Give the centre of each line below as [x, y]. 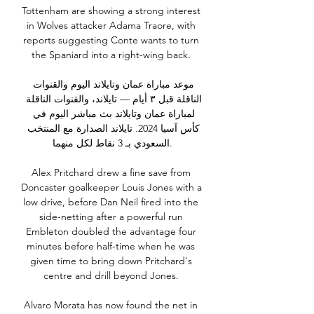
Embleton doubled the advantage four [111, 232]
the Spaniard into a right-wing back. [112, 55]
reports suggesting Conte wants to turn [111, 40]
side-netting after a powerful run [111, 217]
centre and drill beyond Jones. [112, 276]
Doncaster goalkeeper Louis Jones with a [111, 187]
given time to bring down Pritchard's [111, 261]
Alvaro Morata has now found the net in [111, 305]
